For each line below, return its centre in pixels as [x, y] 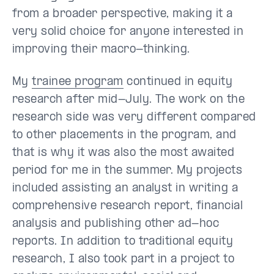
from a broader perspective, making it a [123, 14]
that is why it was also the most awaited [124, 153]
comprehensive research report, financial [128, 206]
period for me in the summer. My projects [128, 171]
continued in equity [178, 82]
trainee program [78, 82]
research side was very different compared [134, 117]
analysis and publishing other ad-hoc [116, 224]
